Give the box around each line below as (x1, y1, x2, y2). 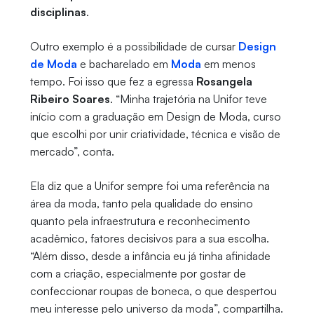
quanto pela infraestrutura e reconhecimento (29, 213, 250, 228)
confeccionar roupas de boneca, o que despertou (29, 283, 277, 298)
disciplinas (29, 4, 86, 19)
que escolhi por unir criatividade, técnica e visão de (29, 126, 280, 141)
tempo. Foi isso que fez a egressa (29, 74, 196, 88)
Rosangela (196, 74, 252, 88)
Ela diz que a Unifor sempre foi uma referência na (29, 178, 270, 193)
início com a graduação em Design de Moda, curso (29, 109, 281, 123)
